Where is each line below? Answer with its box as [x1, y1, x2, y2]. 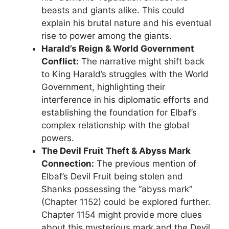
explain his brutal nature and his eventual [41, 18, 211, 29]
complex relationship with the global [41, 120, 189, 131]
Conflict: [41, 56, 79, 67]
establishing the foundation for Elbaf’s [41, 107, 197, 118]
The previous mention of [94, 158, 196, 169]
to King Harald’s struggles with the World [41, 69, 209, 80]
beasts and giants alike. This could [41, 5, 185, 16]
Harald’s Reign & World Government [41, 43, 194, 54]
